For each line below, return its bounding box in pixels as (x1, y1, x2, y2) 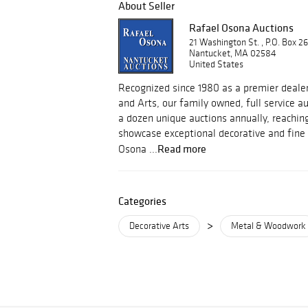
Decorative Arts (129, 220, 189, 232)
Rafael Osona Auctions (189, 21, 294, 34)
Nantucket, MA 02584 (189, 47, 276, 59)
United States (189, 58, 243, 70)
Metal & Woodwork (231, 220, 306, 232)
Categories (118, 194, 166, 208)
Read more (157, 142, 206, 155)
